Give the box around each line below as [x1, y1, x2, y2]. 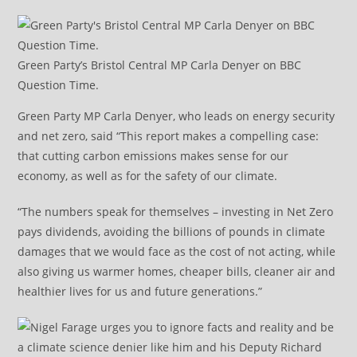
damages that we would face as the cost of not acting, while [18, 243, 336, 259]
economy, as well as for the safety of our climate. [18, 167, 278, 183]
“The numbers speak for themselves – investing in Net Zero [18, 203, 334, 219]
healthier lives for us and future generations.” [18, 283, 263, 299]
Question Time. [18, 76, 100, 92]
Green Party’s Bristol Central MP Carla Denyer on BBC [18, 57, 302, 73]
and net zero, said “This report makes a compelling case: [18, 127, 320, 143]
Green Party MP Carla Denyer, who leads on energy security [18, 108, 335, 124]
